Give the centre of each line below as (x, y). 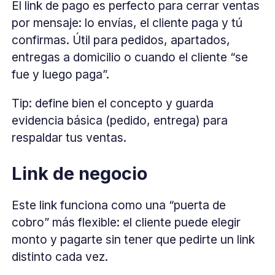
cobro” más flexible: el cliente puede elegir (126, 222)
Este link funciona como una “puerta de (119, 205)
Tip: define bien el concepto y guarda (113, 103)
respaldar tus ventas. (69, 137)
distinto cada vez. (60, 256)
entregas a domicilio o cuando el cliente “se (130, 57)
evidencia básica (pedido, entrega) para (120, 120)
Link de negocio (80, 174)
